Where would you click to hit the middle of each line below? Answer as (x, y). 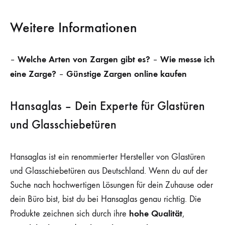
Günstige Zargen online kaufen (127, 74)
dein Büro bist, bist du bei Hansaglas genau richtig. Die (106, 199)
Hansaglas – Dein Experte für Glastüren (107, 106)
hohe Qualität (156, 214)
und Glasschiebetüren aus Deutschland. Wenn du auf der (109, 171)
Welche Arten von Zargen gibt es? (84, 59)
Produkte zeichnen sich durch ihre (70, 214)
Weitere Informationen (74, 27)
